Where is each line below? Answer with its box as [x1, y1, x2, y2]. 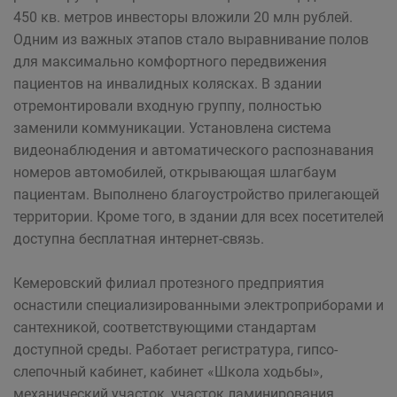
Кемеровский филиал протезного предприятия [13, 275, 324, 292]
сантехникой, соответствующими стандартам [13, 319, 316, 336]
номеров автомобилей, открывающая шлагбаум [13, 164, 337, 181]
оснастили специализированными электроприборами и [13, 297, 384, 314]
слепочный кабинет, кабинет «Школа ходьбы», [13, 363, 323, 380]
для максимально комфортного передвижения [13, 53, 327, 70]
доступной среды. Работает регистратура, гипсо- [13, 341, 338, 358]
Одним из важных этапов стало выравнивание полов [13, 31, 369, 48]
